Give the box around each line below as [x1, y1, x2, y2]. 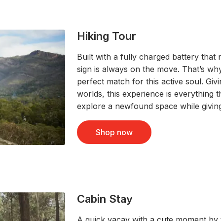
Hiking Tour [77, 30, 137, 43]
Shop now [96, 127, 133, 138]
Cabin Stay [77, 192, 133, 205]
